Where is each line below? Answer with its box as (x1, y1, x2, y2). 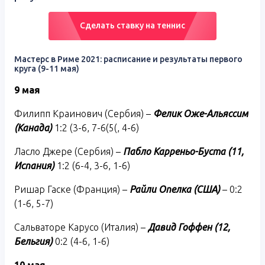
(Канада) (14, 122, 52, 133)
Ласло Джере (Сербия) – (14, 146, 123, 157)
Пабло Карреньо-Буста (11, (123, 146, 244, 157)
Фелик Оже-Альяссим (153, 108, 248, 119)
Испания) (14, 160, 54, 171)
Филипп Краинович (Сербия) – (14, 108, 153, 119)
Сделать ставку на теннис (80, 20, 185, 30)
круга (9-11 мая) (14, 63, 79, 73)
